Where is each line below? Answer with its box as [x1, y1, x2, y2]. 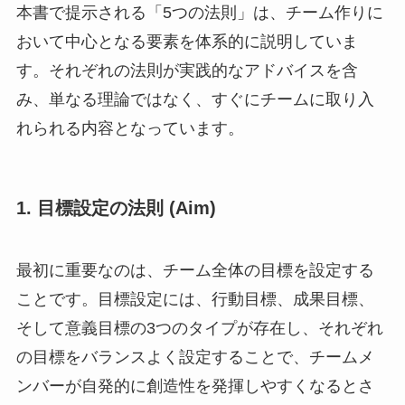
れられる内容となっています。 [15, 118, 244, 137]
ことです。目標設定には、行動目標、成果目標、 [15, 290, 374, 309]
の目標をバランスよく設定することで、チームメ [15, 348, 374, 367]
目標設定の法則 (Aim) [36, 197, 216, 218]
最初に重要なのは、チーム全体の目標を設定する [15, 261, 374, 280]
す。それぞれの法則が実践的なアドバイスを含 [15, 61, 358, 80]
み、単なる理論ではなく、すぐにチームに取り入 [15, 89, 374, 108]
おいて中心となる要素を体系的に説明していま [15, 32, 358, 51]
